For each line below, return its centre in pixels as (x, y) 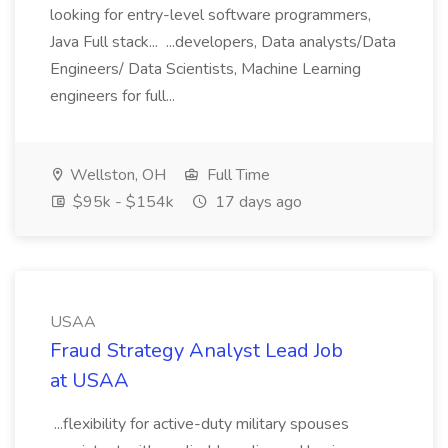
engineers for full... (114, 96)
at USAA (89, 380)
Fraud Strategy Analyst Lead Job (196, 350)
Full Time (236, 175)
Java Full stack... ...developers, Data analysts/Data (223, 42)
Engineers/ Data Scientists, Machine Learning (205, 69)
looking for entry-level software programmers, (210, 15)
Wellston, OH (116, 175)
